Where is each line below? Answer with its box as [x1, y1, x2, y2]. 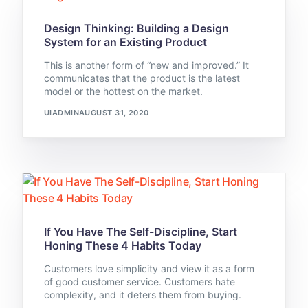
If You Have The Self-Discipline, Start [43, 225, 237, 239]
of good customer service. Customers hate [43, 276, 235, 288]
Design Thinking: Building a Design [43, 21, 229, 36]
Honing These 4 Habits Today [43, 239, 201, 253]
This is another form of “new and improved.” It [43, 59, 249, 71]
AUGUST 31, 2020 [78, 107, 149, 118]
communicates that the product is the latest [43, 72, 240, 85]
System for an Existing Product [43, 35, 207, 49]
